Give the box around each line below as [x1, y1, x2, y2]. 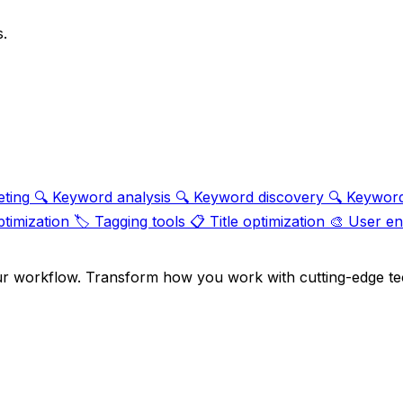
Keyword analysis [52, 188, 171, 207]
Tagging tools [94, 212, 185, 231]
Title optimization [210, 212, 325, 231]
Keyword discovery [193, 188, 324, 207]
